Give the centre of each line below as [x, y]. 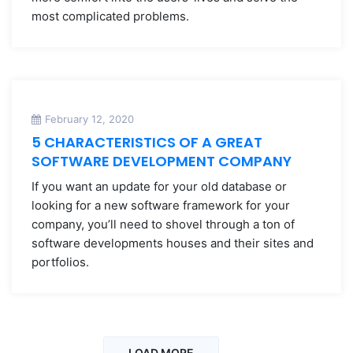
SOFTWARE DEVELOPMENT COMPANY [162, 162]
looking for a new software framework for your [161, 206]
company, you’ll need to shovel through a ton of [163, 225]
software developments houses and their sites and [173, 243]
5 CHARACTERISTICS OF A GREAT [147, 143]
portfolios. [60, 262]
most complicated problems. [110, 17]
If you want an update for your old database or [159, 187]
